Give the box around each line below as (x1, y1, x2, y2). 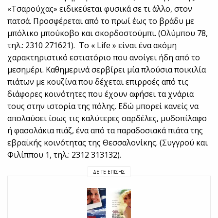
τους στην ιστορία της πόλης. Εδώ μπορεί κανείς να (7, 101, 199, 112)
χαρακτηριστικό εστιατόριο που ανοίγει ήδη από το (7, 52, 200, 63)
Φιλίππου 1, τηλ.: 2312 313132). (7, 149, 122, 161)
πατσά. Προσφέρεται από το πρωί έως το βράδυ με (7, 16, 195, 27)
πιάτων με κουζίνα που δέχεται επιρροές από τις (7, 76, 189, 88)
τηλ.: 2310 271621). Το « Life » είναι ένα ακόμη (7, 40, 177, 51)
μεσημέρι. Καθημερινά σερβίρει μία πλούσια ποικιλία (7, 64, 206, 75)
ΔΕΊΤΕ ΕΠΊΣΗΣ (93, 168, 125, 175)
